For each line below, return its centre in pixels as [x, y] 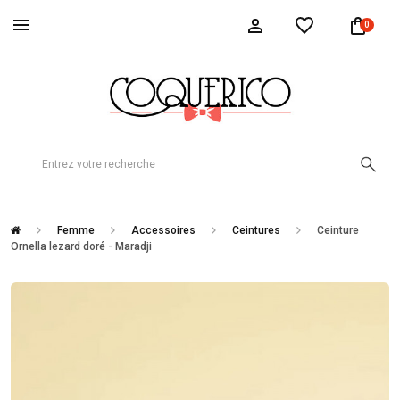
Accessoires [163, 230]
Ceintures [256, 230]
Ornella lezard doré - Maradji [81, 246]
